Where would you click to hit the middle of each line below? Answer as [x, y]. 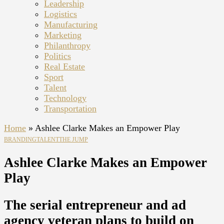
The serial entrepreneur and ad [95, 205]
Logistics [60, 14]
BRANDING [20, 139]
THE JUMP [73, 139]
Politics [57, 56]
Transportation [70, 108]
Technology [65, 98]
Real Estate [64, 66]
